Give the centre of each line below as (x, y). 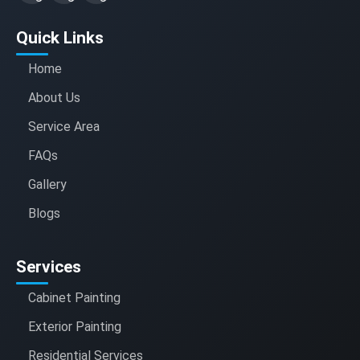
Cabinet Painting (74, 298)
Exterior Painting (75, 327)
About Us (54, 98)
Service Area (64, 127)
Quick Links (60, 38)
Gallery (47, 185)
